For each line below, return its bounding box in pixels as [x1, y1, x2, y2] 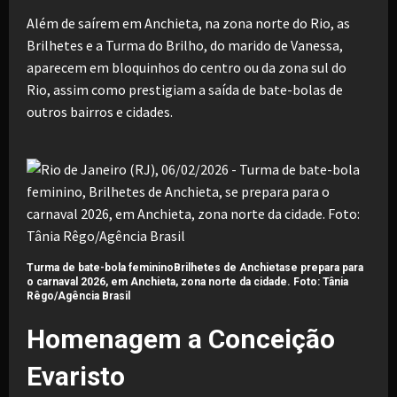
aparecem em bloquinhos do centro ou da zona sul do [27, 58, 346, 76]
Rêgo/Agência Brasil [27, 289, 130, 302]
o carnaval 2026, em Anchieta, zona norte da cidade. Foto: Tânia [27, 275, 348, 288]
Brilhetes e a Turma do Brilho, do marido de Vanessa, [27, 35, 343, 54]
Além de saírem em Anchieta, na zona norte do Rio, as [27, 13, 350, 32]
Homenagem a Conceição [27, 323, 335, 354]
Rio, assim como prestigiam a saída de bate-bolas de [27, 80, 343, 98]
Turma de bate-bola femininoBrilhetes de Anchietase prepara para [27, 261, 363, 274]
